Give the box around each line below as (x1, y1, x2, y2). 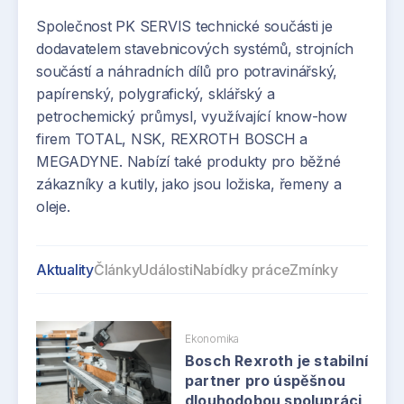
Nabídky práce (192, 261, 290, 279)
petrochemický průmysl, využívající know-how (36, 107, 347, 125)
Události (139, 261, 193, 279)
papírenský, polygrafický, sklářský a (36, 85, 275, 103)
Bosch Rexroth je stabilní (185, 351, 368, 370)
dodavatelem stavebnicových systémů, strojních (36, 40, 354, 58)
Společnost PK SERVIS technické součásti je (36, 17, 333, 35)
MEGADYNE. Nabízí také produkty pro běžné (36, 152, 341, 170)
